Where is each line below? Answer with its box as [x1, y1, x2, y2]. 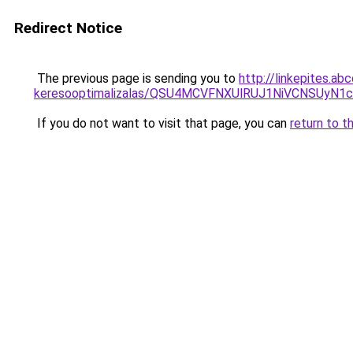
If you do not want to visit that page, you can [34, 116, 290, 131]
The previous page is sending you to [34, 71, 239, 86]
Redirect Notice [14, 19, 122, 37]
